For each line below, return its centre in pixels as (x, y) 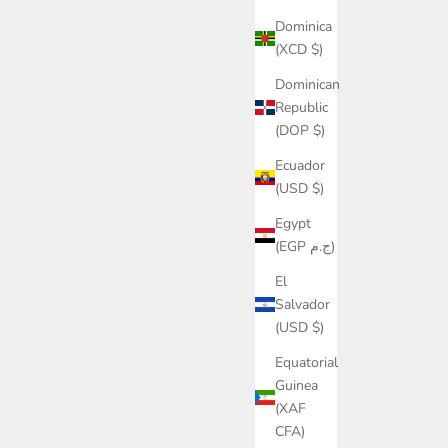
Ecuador (300, 166)
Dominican (307, 85)
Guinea (296, 386)
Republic (301, 108)
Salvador (302, 305)
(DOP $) (300, 131)
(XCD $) (299, 50)
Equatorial (306, 363)
